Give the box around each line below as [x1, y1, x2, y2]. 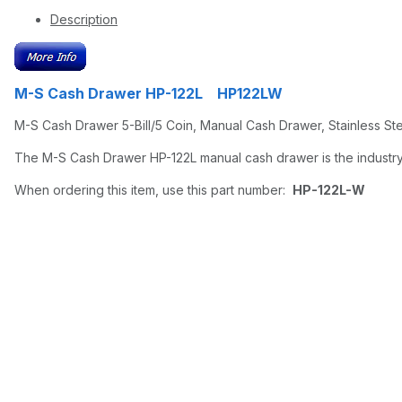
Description [50, 12, 118, 28]
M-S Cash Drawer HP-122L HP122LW [14, 84, 283, 103]
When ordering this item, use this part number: [14, 182, 293, 198]
